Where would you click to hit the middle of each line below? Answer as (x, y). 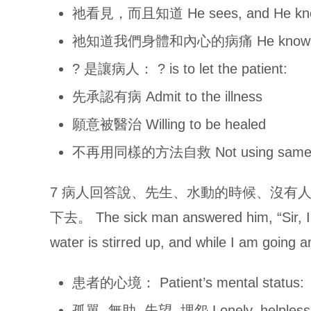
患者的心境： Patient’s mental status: (188, 283)
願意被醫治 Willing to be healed (169, 124)
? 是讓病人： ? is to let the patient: (180, 69)
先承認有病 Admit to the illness (167, 96)
